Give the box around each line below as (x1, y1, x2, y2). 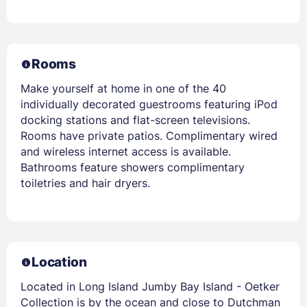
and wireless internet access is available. (21, 144, 231, 158)
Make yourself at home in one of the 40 (21, 81, 226, 95)
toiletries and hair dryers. (21, 175, 150, 190)
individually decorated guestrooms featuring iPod (21, 97, 278, 111)
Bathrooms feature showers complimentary (21, 160, 245, 174)
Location (32, 254, 87, 270)
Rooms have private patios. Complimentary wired (21, 128, 278, 143)
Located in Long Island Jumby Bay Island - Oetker (21, 279, 280, 293)
